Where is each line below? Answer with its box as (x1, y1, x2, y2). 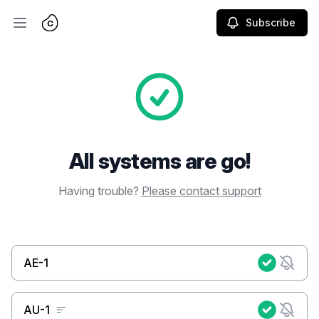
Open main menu (19, 23, 105, 38)
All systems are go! (68, 148, 251, 174)
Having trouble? (58, 184, 142, 198)
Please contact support (141, 184, 261, 198)
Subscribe (246, 16, 296, 28)
